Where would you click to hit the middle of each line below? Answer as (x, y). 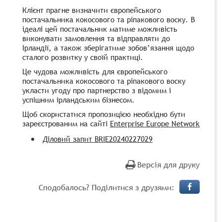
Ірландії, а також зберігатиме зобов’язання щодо (108, 47)
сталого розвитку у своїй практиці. (83, 57)
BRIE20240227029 (124, 139)
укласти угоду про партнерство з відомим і (97, 90)
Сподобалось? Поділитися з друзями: (107, 187)
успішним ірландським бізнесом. (79, 99)
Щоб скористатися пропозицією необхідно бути (104, 114)
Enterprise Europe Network (155, 123)
